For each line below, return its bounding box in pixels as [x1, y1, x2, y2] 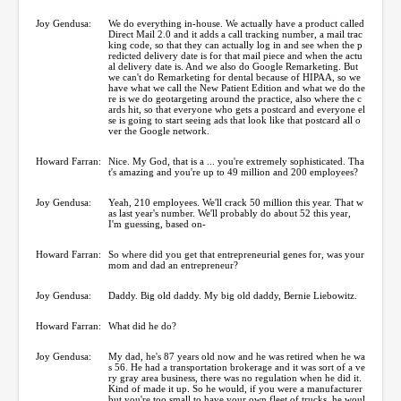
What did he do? [108, 320, 176, 331]
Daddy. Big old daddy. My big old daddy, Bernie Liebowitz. [108, 289, 357, 301]
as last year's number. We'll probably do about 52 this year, [108, 207, 351, 218]
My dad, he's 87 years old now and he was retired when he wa [108, 350, 365, 362]
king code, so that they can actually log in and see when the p [108, 38, 363, 50]
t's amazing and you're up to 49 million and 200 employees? [108, 166, 358, 177]
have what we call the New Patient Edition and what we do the [108, 81, 365, 93]
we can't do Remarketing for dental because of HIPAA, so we [108, 71, 361, 82]
